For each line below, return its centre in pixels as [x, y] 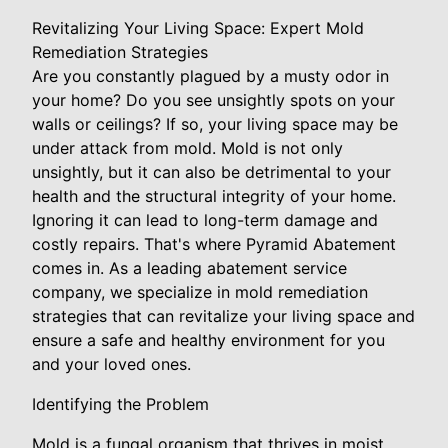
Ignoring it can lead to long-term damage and [205, 220]
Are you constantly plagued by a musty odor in [210, 76]
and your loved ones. [111, 364]
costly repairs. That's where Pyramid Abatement [214, 244]
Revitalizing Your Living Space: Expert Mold [198, 28]
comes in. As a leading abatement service [189, 268]
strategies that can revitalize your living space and [223, 316]
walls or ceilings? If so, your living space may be [215, 124]
